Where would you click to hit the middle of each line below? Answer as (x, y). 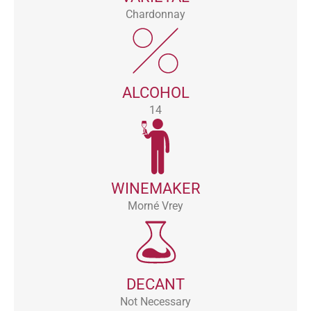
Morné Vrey (155, 205)
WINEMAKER (155, 188)
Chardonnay (155, 14)
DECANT (155, 284)
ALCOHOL (155, 92)
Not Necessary (155, 301)
